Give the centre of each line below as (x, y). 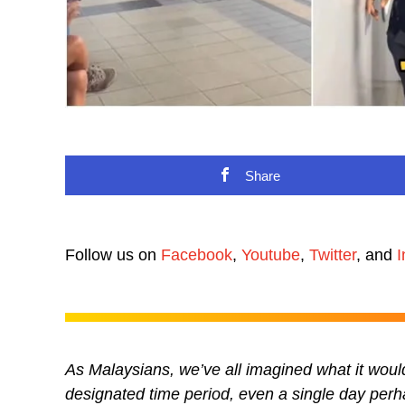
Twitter (333, 254)
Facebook (197, 254)
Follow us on (113, 254)
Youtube (271, 254)
